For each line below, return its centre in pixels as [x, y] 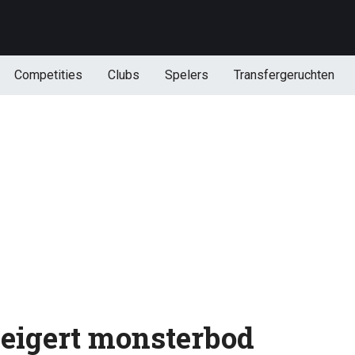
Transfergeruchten [284, 75]
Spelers [186, 75]
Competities [48, 75]
